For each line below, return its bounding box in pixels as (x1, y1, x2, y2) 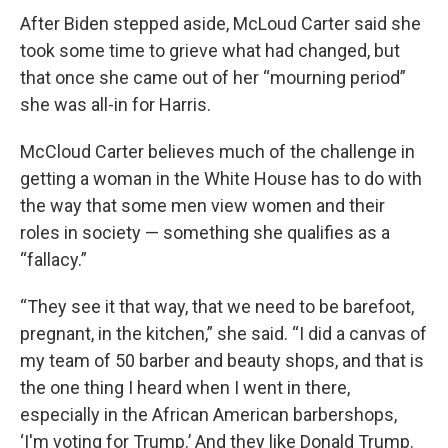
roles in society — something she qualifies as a (20, 222, 390, 243)
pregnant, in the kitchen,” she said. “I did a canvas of (20, 323, 427, 344)
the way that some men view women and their (20, 195, 385, 216)
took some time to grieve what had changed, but (20, 40, 400, 61)
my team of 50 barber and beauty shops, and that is (20, 350, 424, 371)
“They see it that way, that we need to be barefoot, (20, 296, 414, 317)
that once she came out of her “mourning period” (20, 67, 406, 88)
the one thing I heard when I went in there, (20, 377, 350, 398)
